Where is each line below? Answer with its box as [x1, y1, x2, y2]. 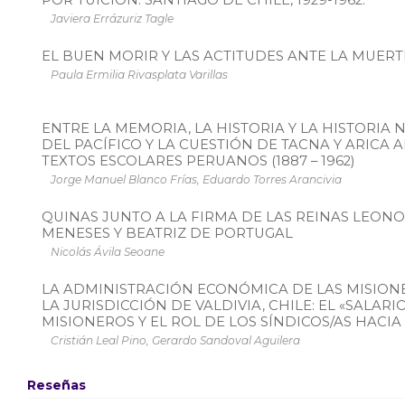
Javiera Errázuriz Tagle [51, 11, 174, 25]
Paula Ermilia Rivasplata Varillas [51, 67, 228, 81]
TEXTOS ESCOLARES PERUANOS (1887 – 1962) [42, 152, 354, 169]
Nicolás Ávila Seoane [51, 244, 165, 259]
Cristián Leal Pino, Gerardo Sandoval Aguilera [51, 333, 300, 347]
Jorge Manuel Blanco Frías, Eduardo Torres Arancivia [51, 172, 342, 186]
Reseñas [27, 377, 86, 394]
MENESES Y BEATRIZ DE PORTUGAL [42, 224, 293, 241]
